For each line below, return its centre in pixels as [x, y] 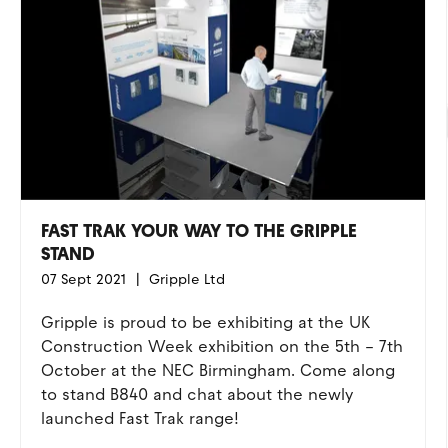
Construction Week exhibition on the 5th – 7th [221, 346]
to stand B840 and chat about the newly [196, 394]
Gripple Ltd [184, 279]
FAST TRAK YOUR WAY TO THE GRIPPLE [198, 231]
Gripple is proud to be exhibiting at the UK [205, 322]
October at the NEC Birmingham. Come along [217, 370]
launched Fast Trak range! [139, 418]
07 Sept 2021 [83, 279]
